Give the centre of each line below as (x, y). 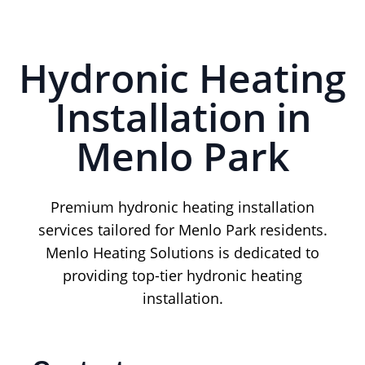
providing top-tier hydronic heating (182, 276)
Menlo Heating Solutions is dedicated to (182, 253)
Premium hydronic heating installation (182, 207)
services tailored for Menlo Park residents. (182, 230)
